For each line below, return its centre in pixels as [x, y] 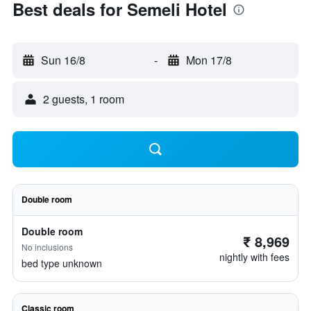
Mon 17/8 [209, 60]
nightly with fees [254, 257]
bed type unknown [62, 263]
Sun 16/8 [63, 60]
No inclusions [47, 247]
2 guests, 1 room [84, 99]
